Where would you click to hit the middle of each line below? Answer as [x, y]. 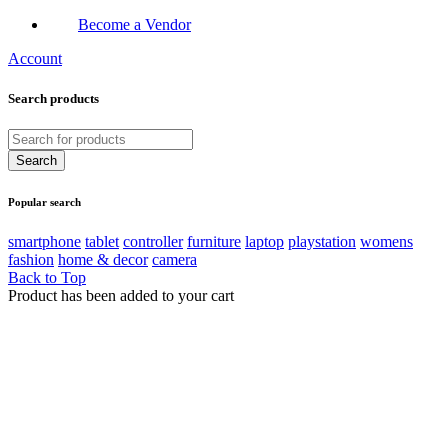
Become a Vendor [134, 25]
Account [35, 59]
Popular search [44, 201]
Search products [53, 98]
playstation [322, 241]
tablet [102, 241]
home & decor [103, 259]
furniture [214, 241]
